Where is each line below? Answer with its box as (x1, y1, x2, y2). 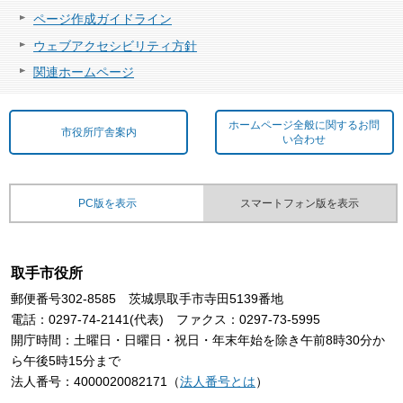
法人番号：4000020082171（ (11, 373, 180, 389)
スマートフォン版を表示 (240, 197, 359, 210)
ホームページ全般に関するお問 (228, 119, 381, 132)
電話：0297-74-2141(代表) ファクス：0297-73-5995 (11, 311, 320, 327)
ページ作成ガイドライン (33, 12, 172, 27)
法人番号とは (180, 373, 255, 389)
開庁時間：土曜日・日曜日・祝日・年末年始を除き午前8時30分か (11, 332, 385, 347)
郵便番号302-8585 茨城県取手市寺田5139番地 (11, 291, 283, 306)
